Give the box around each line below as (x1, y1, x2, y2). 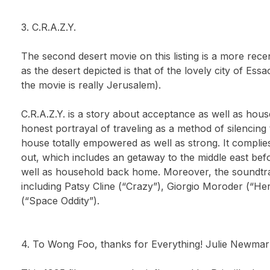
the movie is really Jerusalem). (21, 79, 162, 91)
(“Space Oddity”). (21, 195, 100, 207)
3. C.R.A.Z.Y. (21, 21, 77, 33)
